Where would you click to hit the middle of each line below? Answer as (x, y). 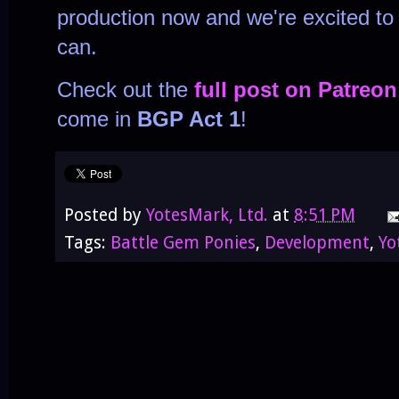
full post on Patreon (296, 90)
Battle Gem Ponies (183, 243)
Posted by (105, 216)
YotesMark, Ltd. (207, 216)
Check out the (126, 90)
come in (97, 119)
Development (317, 243)
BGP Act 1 (189, 119)
